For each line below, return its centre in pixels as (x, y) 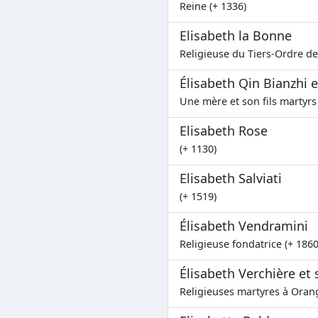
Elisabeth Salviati (231, 179)
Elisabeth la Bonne (236, 36)
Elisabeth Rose (224, 131)
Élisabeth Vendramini (244, 226)
